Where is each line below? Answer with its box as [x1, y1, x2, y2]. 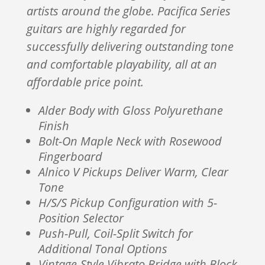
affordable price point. [26, 74, 144, 90]
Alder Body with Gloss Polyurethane [38, 102, 223, 118]
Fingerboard [38, 148, 102, 164]
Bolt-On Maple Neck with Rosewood [38, 133, 222, 149]
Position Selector [38, 210, 124, 226]
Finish [38, 118, 69, 134]
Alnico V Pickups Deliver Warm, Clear [38, 164, 228, 180]
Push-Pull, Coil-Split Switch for [38, 225, 193, 241]
